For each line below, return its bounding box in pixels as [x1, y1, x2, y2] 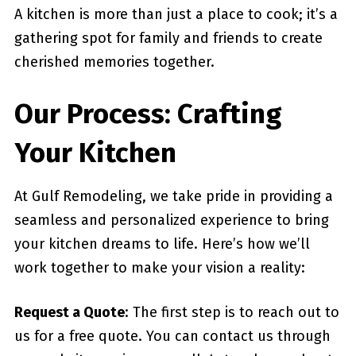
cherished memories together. [14, 53, 215, 71]
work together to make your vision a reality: [14, 259, 305, 277]
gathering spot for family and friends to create [14, 29, 323, 47]
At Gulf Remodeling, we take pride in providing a [14, 188, 333, 205]
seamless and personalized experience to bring [14, 211, 329, 229]
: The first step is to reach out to [124, 304, 339, 321]
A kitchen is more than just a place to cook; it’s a [14, 6, 338, 23]
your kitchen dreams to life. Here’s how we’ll [14, 235, 310, 253]
